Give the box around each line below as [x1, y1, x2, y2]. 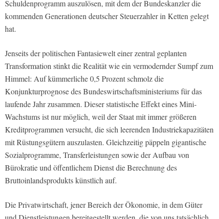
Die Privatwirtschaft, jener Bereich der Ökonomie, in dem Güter [5, 199, 202, 210]
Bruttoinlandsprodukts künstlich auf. [5, 175, 117, 185]
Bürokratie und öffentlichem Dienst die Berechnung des [5, 162, 177, 173]
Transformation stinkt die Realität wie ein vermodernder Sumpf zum [5, 60, 213, 71]
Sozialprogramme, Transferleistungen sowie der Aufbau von [5, 149, 189, 160]
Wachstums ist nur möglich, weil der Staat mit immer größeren [5, 111, 197, 122]
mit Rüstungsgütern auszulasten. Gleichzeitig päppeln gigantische [5, 136, 206, 147]
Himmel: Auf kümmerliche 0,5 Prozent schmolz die [5, 73, 164, 84]
